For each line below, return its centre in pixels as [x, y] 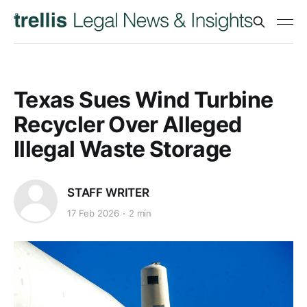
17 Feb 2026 [93, 213]
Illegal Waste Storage [123, 149]
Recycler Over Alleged [128, 124]
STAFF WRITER [108, 192]
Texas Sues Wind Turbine [144, 100]
